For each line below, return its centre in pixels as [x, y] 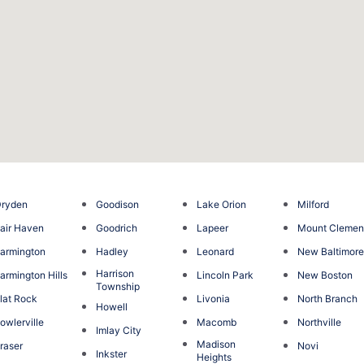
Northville [320, 322]
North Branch [328, 298]
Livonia [213, 298]
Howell [111, 306]
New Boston [325, 275]
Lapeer [212, 227]
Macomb [216, 322]
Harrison [115, 273]
